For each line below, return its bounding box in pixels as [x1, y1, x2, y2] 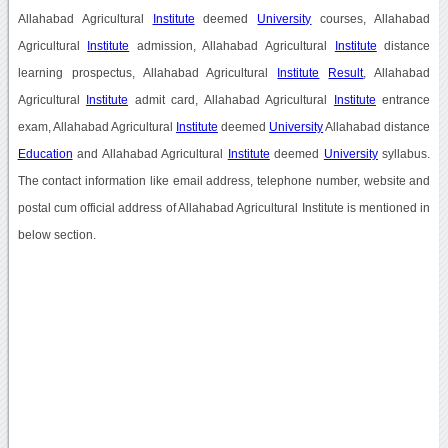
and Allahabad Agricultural [72, 147, 228, 160]
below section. [17, 228, 96, 241]
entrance [375, 93, 431, 106]
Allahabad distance [323, 120, 431, 133]
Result [328, 66, 364, 79]
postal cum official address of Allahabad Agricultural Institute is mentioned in [17, 201, 431, 214]
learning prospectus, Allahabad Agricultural [17, 66, 278, 79]
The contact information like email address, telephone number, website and [17, 174, 431, 187]
